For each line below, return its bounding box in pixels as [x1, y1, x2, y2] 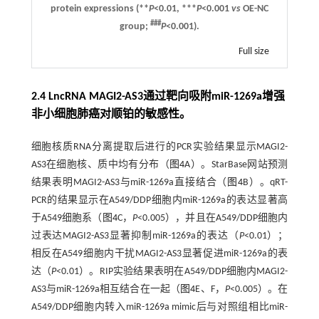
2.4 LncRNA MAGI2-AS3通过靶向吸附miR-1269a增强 [31, 91, 285, 103]
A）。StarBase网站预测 [184, 159, 288, 171]
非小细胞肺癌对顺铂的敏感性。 [31, 109, 191, 121]
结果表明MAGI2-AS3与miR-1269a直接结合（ [31, 177, 228, 189]
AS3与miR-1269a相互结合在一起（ [31, 284, 181, 296]
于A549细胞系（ [31, 213, 103, 224]
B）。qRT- [243, 177, 288, 189]
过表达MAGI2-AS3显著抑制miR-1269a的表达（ [31, 231, 239, 242]
